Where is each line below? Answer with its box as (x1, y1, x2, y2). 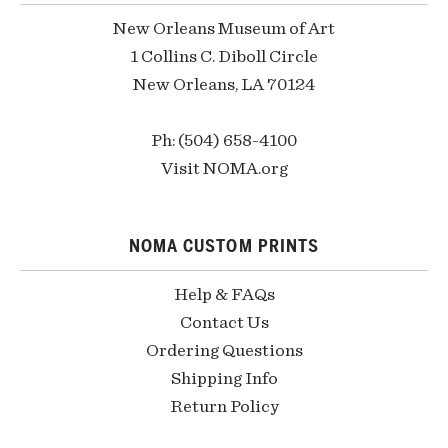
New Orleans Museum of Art (113, 20, 335, 38)
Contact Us (179, 314, 269, 332)
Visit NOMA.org (160, 160, 288, 178)
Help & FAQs (173, 286, 275, 304)
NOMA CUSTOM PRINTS (128, 235, 320, 257)
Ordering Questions (145, 342, 303, 360)
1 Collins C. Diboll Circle (130, 48, 318, 66)
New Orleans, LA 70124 (133, 76, 315, 94)
